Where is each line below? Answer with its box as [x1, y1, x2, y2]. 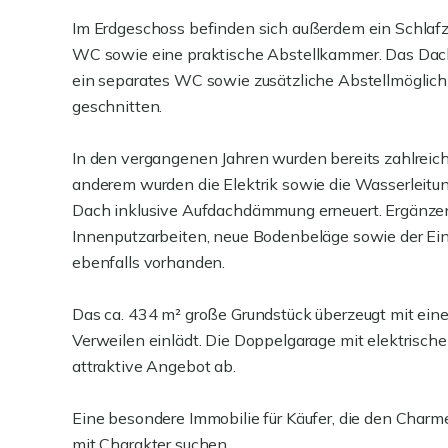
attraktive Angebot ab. [72, 356, 236, 376]
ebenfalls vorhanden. [72, 252, 226, 272]
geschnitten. [72, 96, 163, 116]
